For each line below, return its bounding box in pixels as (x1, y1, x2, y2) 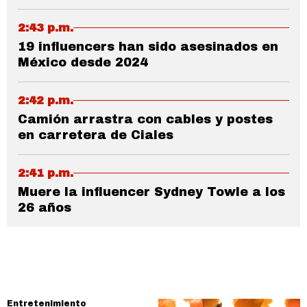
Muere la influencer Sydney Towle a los (18, 184, 285, 199)
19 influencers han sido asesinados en (18, 39, 278, 53)
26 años (18, 200, 71, 214)
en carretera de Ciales (18, 127, 173, 142)
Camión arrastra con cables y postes (18, 112, 273, 126)
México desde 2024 (18, 55, 148, 69)
